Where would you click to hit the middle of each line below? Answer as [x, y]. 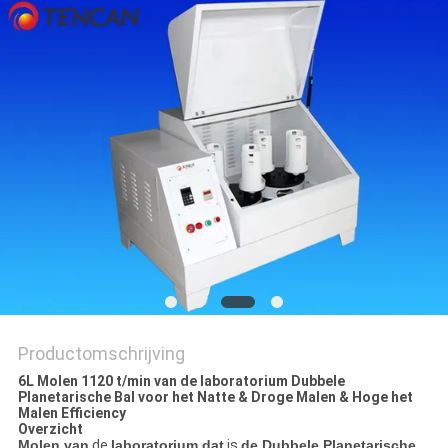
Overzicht [50, 429]
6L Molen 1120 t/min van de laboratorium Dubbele [181, 381]
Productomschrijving [101, 354]
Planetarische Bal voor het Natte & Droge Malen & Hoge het [215, 397]
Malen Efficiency [71, 413]
